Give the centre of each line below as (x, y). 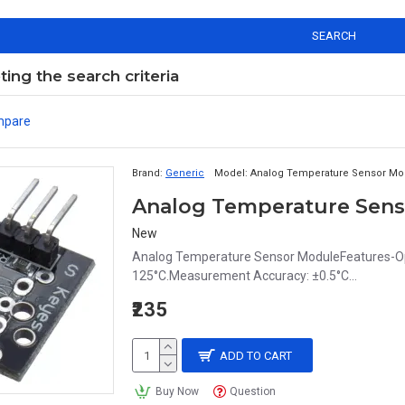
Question (253, 391)
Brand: (147, 173)
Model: (231, 173)
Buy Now (177, 391)
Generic (185, 173)
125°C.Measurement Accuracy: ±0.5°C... (245, 276)
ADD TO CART (256, 355)
